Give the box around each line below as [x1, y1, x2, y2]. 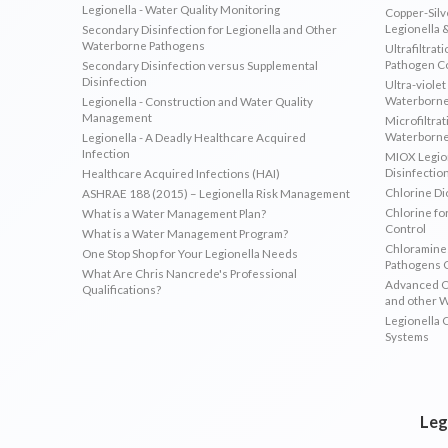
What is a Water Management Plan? [82, 205, 267, 220]
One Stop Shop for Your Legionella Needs [82, 245, 299, 260]
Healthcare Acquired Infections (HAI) [82, 165, 281, 180]
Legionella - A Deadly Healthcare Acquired [82, 129, 307, 144]
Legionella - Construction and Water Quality [82, 93, 314, 108]
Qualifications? [82, 281, 162, 296]
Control [384, 220, 426, 235]
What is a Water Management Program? [82, 225, 289, 240]
